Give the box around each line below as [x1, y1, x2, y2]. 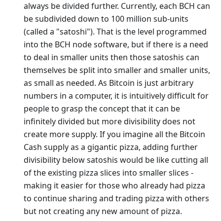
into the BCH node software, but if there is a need [24, 39, 208, 50]
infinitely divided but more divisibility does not [24, 116, 195, 127]
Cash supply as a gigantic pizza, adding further [24, 142, 198, 153]
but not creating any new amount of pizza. [24, 206, 182, 217]
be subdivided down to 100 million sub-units [24, 13, 188, 25]
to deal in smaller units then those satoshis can [24, 52, 199, 63]
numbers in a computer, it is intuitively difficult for [24, 90, 209, 102]
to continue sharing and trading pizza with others [24, 193, 209, 204]
